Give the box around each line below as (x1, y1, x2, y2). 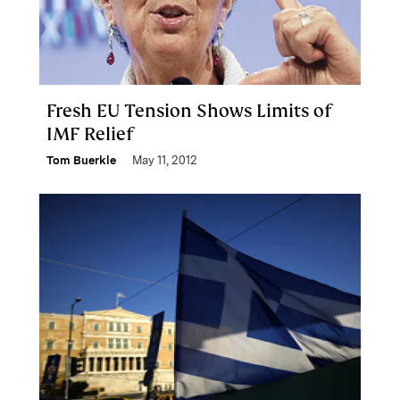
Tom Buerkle (46, 154, 116, 167)
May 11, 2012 (132, 154, 197, 167)
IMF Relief (46, 122, 133, 146)
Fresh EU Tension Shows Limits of (46, 99, 331, 122)
